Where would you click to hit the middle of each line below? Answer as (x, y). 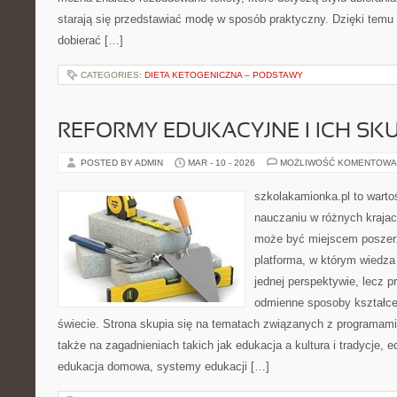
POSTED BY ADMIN (123, 163)
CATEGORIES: (113, 75)
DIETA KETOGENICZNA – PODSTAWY (224, 75)
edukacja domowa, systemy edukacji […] (163, 366)
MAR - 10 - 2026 (222, 163)
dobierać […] (90, 40)
